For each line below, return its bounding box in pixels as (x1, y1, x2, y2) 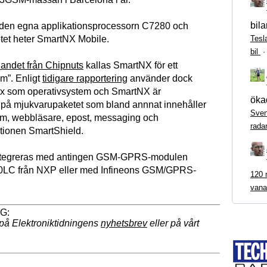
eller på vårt (147, 218, 199, 229)
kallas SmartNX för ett (83, 60, 178, 71)
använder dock (128, 73, 193, 84)
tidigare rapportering (42, 73, 128, 84)
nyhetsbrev (101, 218, 147, 229)
